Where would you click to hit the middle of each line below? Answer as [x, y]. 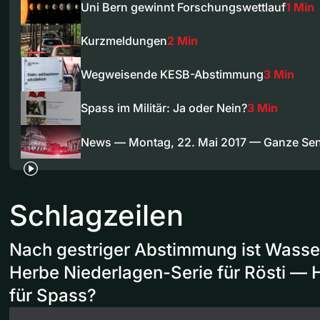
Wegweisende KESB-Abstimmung [172, 74]
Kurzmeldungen [124, 40]
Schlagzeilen [96, 216]
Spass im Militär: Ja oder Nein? [164, 108]
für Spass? [53, 296]
